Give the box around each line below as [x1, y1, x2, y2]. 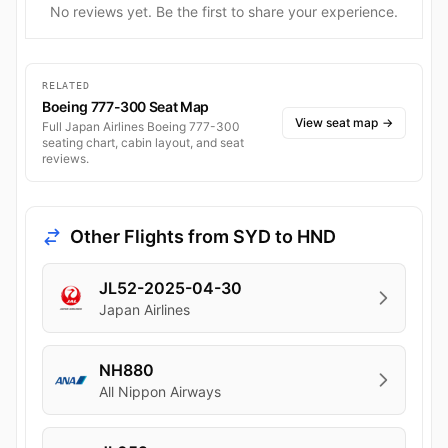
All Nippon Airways [99, 383, 221, 401]
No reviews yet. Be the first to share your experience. [50, 3, 398, 21]
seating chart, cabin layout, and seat [42, 135, 244, 151]
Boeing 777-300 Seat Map [42, 98, 209, 116]
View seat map [295, 114, 378, 130]
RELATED [42, 80, 90, 92]
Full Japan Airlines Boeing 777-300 [42, 119, 240, 135]
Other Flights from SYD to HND [70, 226, 336, 248]
